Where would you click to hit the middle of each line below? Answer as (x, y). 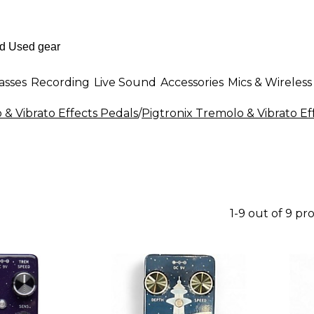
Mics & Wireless (270, 82)
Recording (60, 82)
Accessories (192, 82)
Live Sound (125, 82)
